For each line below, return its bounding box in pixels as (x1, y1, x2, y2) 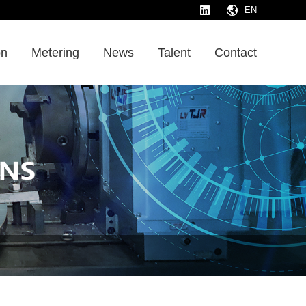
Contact (214, 45, 257, 59)
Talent (158, 45, 191, 59)
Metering (31, 45, 79, 59)
